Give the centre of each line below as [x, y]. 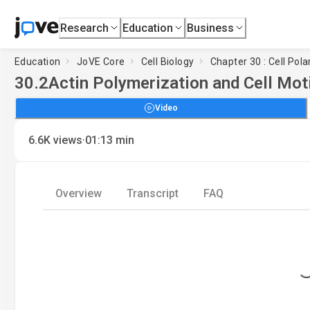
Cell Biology [167, 61]
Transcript [153, 193]
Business [211, 28]
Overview [79, 193]
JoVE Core [101, 61]
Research [85, 28]
